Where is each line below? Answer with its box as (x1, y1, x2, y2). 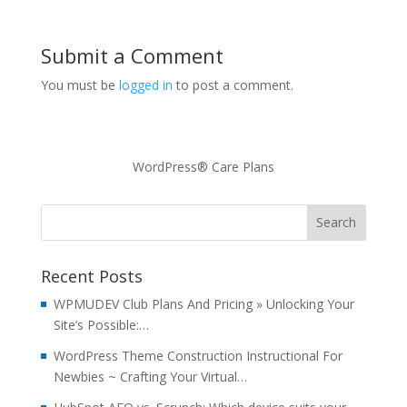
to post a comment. (172, 75, 293, 94)
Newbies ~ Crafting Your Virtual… (53, 367, 247, 385)
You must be (40, 75, 119, 94)
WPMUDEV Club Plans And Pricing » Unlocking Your (53, 294, 354, 313)
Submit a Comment (40, 41, 223, 69)
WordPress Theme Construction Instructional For (53, 346, 342, 364)
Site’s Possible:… (53, 315, 149, 333)
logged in (118, 75, 173, 94)
